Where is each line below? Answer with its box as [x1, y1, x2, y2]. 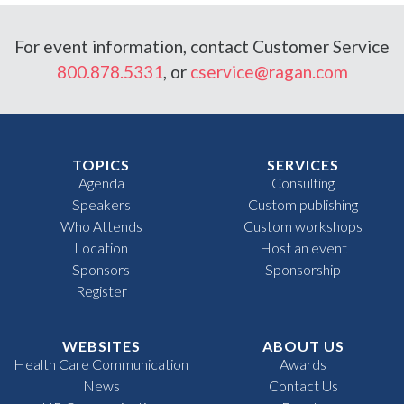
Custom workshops [243, 216, 363, 234]
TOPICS [72, 155, 130, 173]
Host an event [259, 238, 347, 256]
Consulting [271, 173, 335, 191]
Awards [280, 354, 326, 372]
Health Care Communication [14, 354, 188, 372]
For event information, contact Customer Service [14, 35, 390, 57]
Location [74, 238, 128, 256]
